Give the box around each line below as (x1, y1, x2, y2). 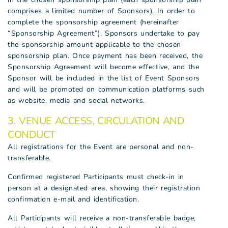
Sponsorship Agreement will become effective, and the (8, 62, 199, 72)
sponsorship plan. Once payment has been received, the (8, 51, 203, 61)
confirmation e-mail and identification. (8, 194, 139, 204)
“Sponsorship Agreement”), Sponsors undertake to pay (8, 28, 199, 38)
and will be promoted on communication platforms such (8, 84, 205, 94)
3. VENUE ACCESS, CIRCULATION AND (8, 114, 184, 128)
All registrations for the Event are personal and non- (8, 142, 194, 152)
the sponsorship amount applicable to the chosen (8, 40, 181, 49)
